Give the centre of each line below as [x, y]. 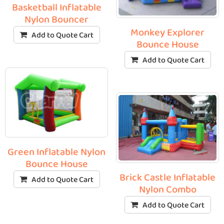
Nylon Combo [167, 189]
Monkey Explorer [167, 32]
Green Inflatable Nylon [56, 152]
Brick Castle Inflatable [167, 177]
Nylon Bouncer [56, 19]
